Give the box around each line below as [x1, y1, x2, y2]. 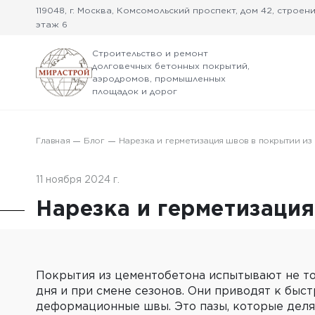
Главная [36, 137, 70, 145]
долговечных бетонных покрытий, [92, 60, 250, 71]
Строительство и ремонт [92, 48, 208, 58]
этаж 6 [36, 19, 67, 30]
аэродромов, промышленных [92, 73, 226, 84]
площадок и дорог [92, 86, 177, 96]
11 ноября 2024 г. [36, 175, 120, 184]
